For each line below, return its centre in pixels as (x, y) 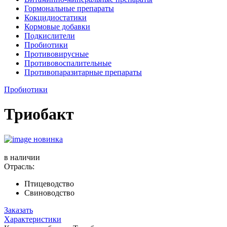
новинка (48, 139)
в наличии (22, 157)
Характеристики (33, 219)
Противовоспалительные (68, 63)
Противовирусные (56, 54)
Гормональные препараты (69, 8)
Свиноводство (49, 193)
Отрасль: (19, 166)
